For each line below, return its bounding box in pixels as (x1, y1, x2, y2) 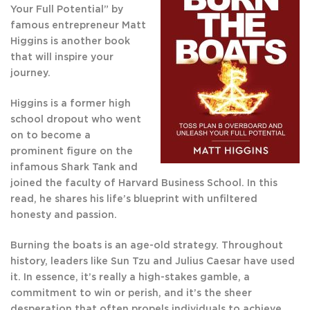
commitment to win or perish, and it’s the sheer (10, 289, 252, 299)
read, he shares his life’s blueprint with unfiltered (10, 194, 257, 205)
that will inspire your (10, 53, 113, 63)
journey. (10, 69, 51, 79)
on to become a (10, 131, 91, 141)
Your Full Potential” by (10, 5, 123, 15)
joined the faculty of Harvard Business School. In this (10, 179, 277, 189)
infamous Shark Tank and (10, 163, 138, 173)
